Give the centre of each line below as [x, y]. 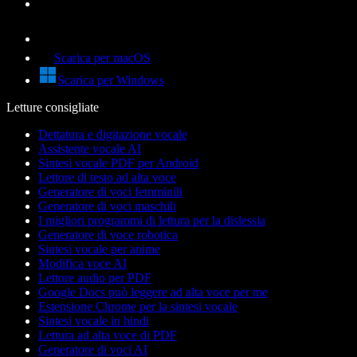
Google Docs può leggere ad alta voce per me [153, 292]
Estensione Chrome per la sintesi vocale [138, 307]
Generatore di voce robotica [108, 235]
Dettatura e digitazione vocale [113, 135]
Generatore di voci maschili [107, 206]
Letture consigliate [53, 108]
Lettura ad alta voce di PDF [108, 335]
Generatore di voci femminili [110, 192]
